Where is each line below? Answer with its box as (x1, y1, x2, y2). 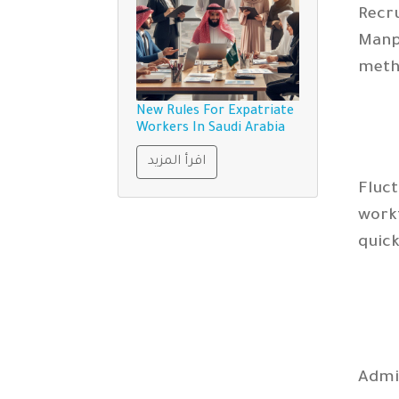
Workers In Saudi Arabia (136, 121, 285, 136)
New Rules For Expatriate (136, 104, 294, 119)
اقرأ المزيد (148, 154, 206, 169)
